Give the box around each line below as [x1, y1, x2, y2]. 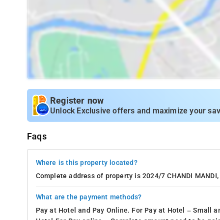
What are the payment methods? [35, 192, 142, 201]
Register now [50, 95, 104, 106]
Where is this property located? [35, 158, 137, 167]
